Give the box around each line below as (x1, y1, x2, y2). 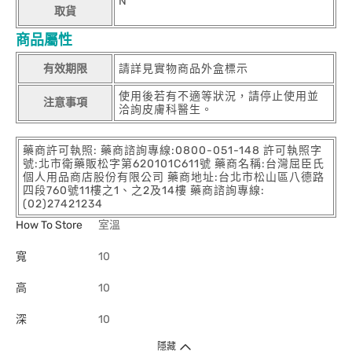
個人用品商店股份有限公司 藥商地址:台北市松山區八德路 (23, 170, 324, 184)
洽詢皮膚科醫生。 (119, 103, 213, 116)
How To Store (16, 218, 82, 232)
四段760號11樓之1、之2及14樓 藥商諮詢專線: (23, 184, 265, 197)
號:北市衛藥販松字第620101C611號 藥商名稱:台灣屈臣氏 (23, 157, 324, 170)
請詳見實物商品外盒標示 (119, 62, 248, 75)
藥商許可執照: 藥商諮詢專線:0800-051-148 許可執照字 (23, 144, 322, 157)
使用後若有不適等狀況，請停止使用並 (119, 90, 319, 103)
